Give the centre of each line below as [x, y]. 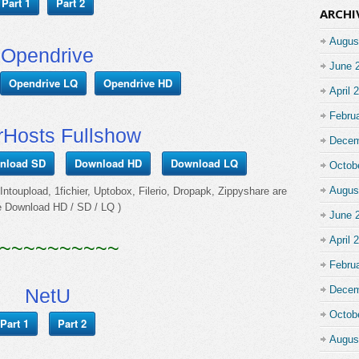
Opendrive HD [138, 83]
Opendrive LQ [43, 83]
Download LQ [204, 163]
